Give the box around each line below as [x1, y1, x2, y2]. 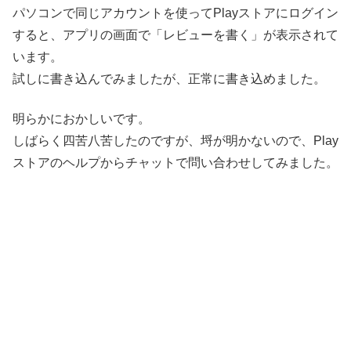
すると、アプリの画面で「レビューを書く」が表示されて [13, 28, 338, 42]
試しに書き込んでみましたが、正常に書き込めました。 [13, 72, 326, 86]
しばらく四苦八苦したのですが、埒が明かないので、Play [13, 133, 338, 147]
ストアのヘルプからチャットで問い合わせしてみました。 [13, 155, 338, 169]
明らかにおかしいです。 [13, 111, 150, 125]
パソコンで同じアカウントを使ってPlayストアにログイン [13, 6, 338, 20]
